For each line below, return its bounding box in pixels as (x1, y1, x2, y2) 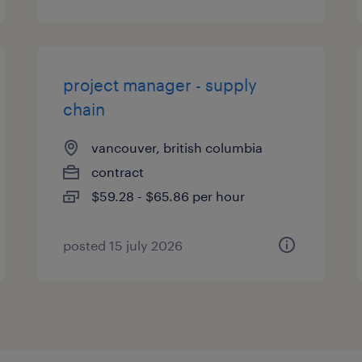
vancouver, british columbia (91, 140, 263, 155)
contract (91, 164, 145, 179)
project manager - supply (63, 75, 258, 95)
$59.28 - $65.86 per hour (91, 188, 246, 204)
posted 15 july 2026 (63, 238, 183, 253)
